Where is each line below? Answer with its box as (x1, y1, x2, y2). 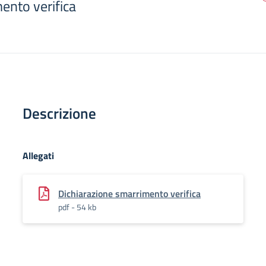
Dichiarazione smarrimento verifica (58, 186, 201, 201)
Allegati (23, 148, 54, 163)
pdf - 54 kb (58, 201, 96, 213)
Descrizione (23, 102, 96, 125)
